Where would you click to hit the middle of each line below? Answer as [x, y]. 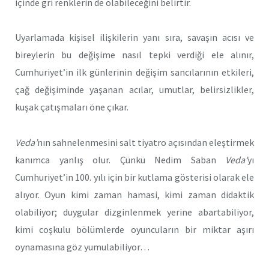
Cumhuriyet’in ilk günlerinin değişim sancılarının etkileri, [134, 72]
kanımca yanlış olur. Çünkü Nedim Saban [120, 160]
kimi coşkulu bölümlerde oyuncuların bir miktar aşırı [134, 230]
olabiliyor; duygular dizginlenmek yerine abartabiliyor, [134, 212]
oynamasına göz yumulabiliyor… [82, 247]
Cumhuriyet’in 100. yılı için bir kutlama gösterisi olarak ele [134, 177]
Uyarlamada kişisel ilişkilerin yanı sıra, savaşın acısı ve [134, 38]
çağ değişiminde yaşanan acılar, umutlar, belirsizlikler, [134, 90]
